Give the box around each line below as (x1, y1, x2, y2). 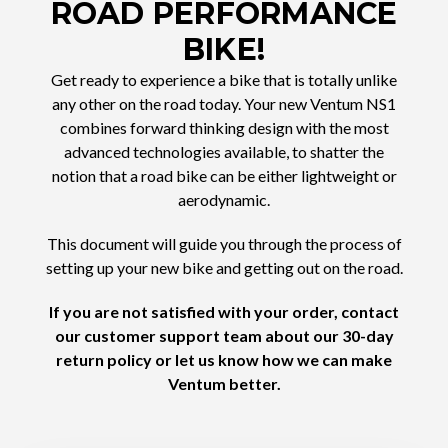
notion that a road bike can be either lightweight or (51, 166, 397, 186)
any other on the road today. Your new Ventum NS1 (52, 94, 396, 114)
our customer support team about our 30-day (54, 326, 394, 346)
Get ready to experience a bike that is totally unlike (51, 70, 397, 90)
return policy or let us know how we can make (56, 350, 392, 370)
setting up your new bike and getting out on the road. (45, 258, 403, 278)
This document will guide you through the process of (46, 234, 402, 254)
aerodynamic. (178, 190, 270, 210)
